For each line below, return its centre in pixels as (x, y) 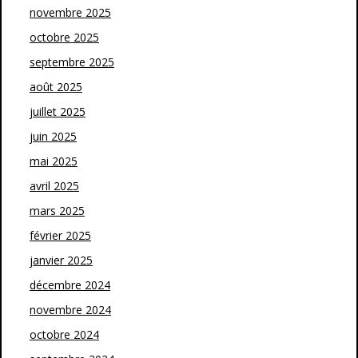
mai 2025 (54, 161)
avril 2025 (54, 185)
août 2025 (56, 86)
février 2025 (60, 235)
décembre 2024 (70, 284)
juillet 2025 (58, 111)
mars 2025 (57, 210)
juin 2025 (53, 136)
